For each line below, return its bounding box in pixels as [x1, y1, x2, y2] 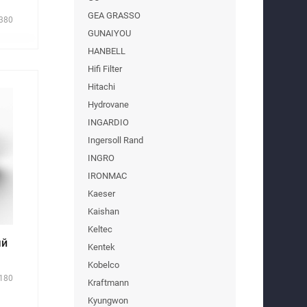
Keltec [88, 223, 112, 234]
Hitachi [88, 81, 115, 92]
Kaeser [88, 188, 115, 199]
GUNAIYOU [88, 27, 131, 38]
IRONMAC [88, 170, 127, 181]
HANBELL [88, 45, 125, 56]
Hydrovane [88, 99, 129, 110]
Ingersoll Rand [88, 134, 143, 145]
